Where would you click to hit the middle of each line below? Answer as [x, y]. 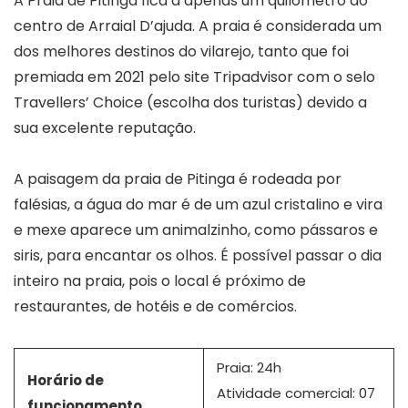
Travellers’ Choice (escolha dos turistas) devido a [190, 102]
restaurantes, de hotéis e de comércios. [155, 306]
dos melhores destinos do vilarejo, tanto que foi [181, 51]
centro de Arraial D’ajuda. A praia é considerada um [198, 25]
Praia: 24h [249, 367]
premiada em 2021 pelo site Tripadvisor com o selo [194, 76]
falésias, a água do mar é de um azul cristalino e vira [198, 204]
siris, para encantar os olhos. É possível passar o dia [198, 255]
